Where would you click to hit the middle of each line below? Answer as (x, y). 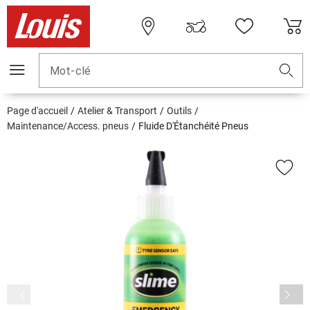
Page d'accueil (37, 111)
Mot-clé (71, 71)
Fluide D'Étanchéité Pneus (193, 126)
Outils (179, 111)
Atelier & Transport (117, 111)
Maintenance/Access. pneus (68, 126)
